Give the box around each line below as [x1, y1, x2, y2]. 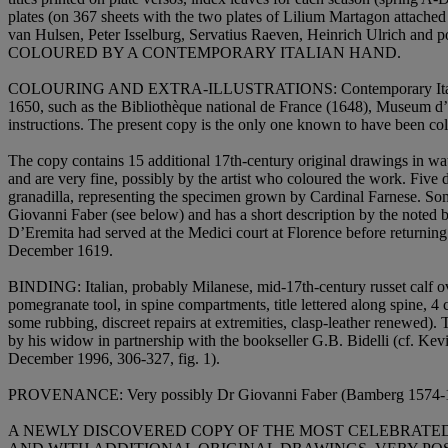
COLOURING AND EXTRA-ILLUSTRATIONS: [8, 80, 341, 98]
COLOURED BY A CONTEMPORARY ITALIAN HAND [8, 44, 397, 62]
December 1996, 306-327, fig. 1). [8, 350, 220, 368]
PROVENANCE [8, 386, 119, 404]
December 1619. [8, 242, 113, 260]
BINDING [8, 278, 77, 296]
